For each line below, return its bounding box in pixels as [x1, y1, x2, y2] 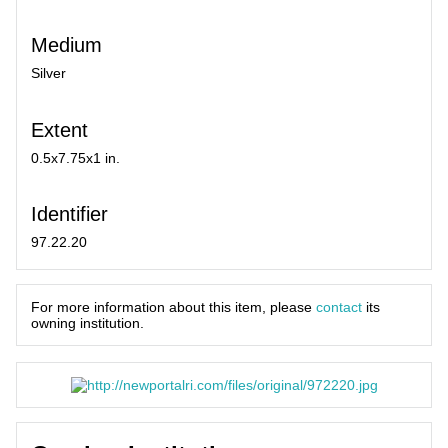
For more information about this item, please [31, 299, 316, 316]
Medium [31, 34, 102, 57]
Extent [31, 118, 88, 141]
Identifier [31, 202, 108, 225]
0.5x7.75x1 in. [31, 149, 120, 166]
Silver [31, 65, 66, 82]
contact [316, 299, 362, 316]
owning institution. [31, 315, 144, 332]
